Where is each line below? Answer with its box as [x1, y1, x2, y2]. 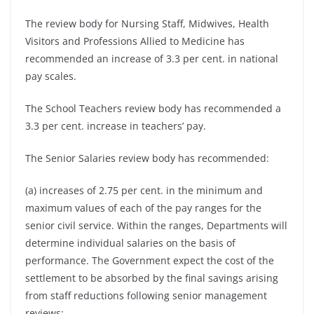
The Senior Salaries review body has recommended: [25, 151, 269, 165]
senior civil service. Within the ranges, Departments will [25, 219, 287, 232]
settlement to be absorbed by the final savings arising [25, 271, 278, 285]
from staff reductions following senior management [25, 289, 267, 302]
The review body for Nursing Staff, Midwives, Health [25, 17, 269, 30]
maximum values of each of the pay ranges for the [25, 201, 261, 214]
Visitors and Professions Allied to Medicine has [25, 34, 245, 48]
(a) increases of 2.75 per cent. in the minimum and [25, 184, 263, 197]
